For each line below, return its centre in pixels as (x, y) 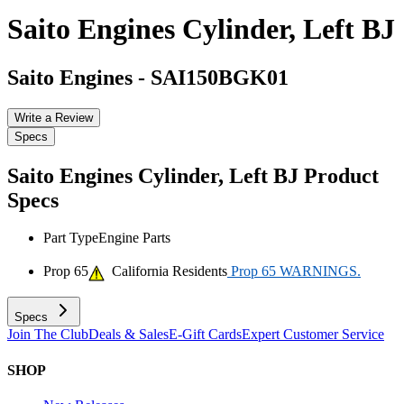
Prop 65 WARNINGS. (294, 271)
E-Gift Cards (205, 335)
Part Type (71, 238)
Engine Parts (134, 238)
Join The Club (48, 335)
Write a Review (54, 117)
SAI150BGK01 (220, 77)
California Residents (166, 271)
